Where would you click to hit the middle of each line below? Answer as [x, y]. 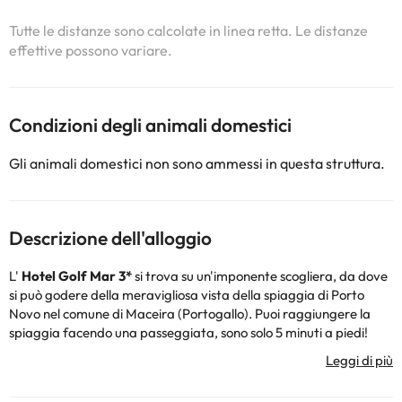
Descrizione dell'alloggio [110, 238]
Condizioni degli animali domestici [150, 125]
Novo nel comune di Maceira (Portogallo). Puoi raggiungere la [190, 314]
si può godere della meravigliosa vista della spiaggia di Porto [187, 295]
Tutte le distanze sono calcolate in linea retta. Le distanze [188, 31]
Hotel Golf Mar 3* [77, 276]
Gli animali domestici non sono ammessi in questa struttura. [197, 163]
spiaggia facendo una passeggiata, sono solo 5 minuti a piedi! [188, 332]
